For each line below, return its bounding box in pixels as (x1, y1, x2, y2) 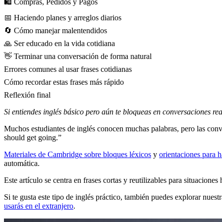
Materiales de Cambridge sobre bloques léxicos (4, 150, 151, 159)
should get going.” (4, 133, 61, 142)
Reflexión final (4, 91, 51, 100)
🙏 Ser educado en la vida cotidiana (4, 39, 115, 48)
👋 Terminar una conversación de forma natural (4, 52, 152, 61)
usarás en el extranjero (4, 202, 73, 211)
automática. (4, 159, 40, 168)
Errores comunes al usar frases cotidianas (4, 65, 132, 74)
